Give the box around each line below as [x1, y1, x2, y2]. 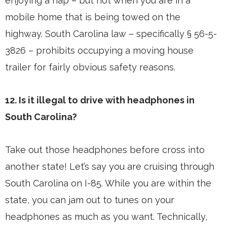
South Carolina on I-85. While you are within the [5, 178, 211, 189]
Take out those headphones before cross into [5, 144, 205, 156]
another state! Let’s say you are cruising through [5, 161, 214, 172]
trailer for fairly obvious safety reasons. [5, 62, 175, 73]
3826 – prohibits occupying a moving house [5, 45, 194, 56]
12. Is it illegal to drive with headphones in [5, 95, 195, 106]
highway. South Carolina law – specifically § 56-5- [5, 28, 217, 40]
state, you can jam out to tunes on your [5, 195, 174, 206]
